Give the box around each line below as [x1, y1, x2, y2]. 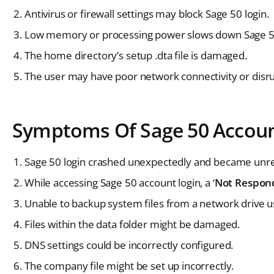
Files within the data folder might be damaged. [24, 217, 240, 231]
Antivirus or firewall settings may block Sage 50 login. [24, 6, 269, 21]
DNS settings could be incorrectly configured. [24, 237, 234, 252]
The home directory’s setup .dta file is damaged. [24, 48, 247, 62]
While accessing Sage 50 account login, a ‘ [24, 175, 215, 190]
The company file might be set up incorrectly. [24, 258, 234, 273]
